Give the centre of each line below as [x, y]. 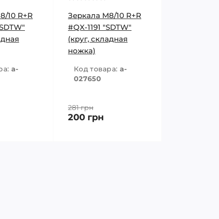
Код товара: [97, 69]
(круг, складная [98, 39]
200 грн [86, 117]
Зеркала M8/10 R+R [105, 15]
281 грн [81, 108]
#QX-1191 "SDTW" [100, 27]
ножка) [82, 51]
